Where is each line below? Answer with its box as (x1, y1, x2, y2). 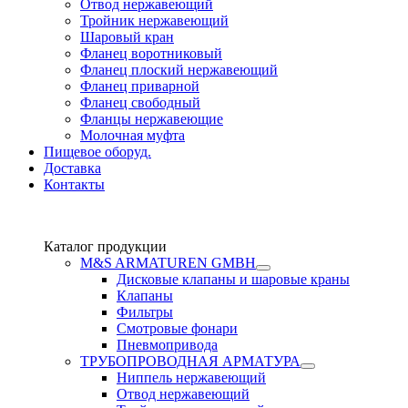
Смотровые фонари (117, 321, 238, 336)
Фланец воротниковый (80, 46, 222, 61)
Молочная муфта (80, 127, 185, 143)
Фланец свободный (80, 95, 200, 110)
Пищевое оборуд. (44, 144, 151, 159)
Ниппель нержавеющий (117, 370, 266, 385)
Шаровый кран (80, 29, 174, 45)
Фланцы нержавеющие (80, 111, 223, 127)
